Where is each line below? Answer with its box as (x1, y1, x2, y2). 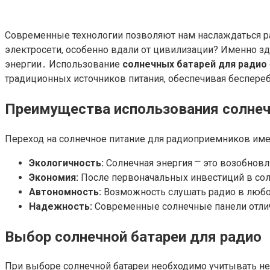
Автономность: (29, 186, 101, 198)
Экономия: (29, 171, 78, 183)
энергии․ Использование (5, 58, 122, 70)
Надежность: (29, 200, 92, 212)
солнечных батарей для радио (122, 58, 267, 70)
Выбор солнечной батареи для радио (5, 228, 262, 245)
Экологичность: (29, 157, 104, 169)
